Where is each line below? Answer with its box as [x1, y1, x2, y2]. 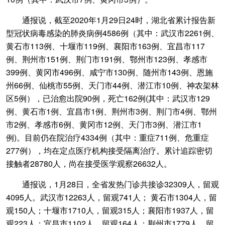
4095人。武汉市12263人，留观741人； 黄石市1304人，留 [6, 191, 217, 203]
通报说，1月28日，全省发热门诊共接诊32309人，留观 [6, 178, 219, 190]
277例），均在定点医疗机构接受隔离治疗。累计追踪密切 [6, 145, 212, 156]
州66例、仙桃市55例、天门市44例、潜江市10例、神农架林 [6, 79, 219, 91]
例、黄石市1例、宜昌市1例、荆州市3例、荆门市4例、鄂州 [6, 105, 217, 117]
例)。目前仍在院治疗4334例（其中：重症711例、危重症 [6, 132, 209, 143]
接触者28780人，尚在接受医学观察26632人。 [6, 158, 172, 169]
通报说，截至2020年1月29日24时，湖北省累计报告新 [6, 14, 215, 26]
